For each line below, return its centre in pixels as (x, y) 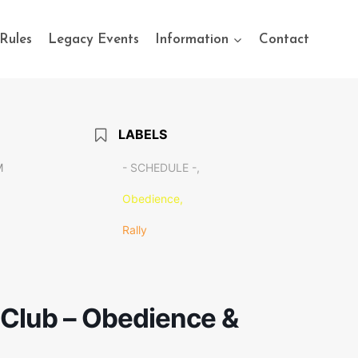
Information (192, 39)
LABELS (142, 134)
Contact (284, 39)
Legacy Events (94, 39)
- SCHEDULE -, (161, 167)
